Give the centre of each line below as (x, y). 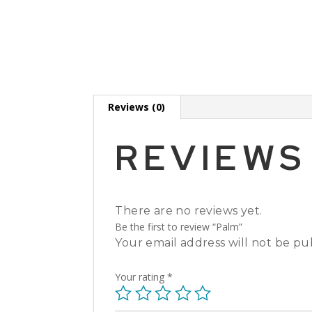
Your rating (141, 276)
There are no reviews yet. (189, 210)
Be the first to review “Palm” (179, 226)
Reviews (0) (137, 107)
